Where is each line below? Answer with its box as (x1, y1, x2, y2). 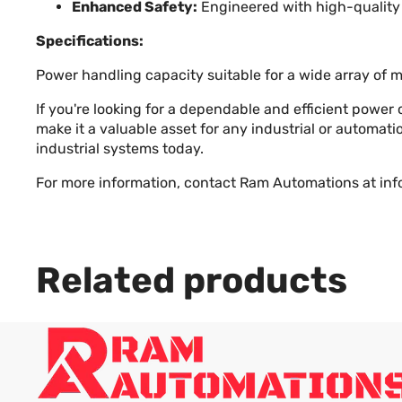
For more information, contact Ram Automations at (36, 174, 380, 191)
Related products (36, 259, 347, 301)
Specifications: (36, 32, 144, 49)
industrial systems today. (36, 140, 204, 157)
